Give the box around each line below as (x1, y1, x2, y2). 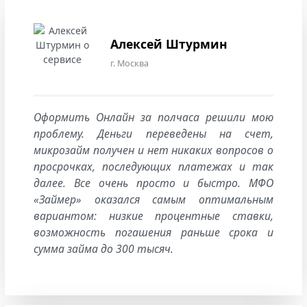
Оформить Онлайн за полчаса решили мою (34, 109, 273, 125)
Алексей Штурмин (110, 35, 228, 52)
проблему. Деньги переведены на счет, (34, 125, 273, 141)
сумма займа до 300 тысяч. (34, 241, 173, 256)
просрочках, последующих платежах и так (34, 158, 273, 174)
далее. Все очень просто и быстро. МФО (34, 175, 273, 191)
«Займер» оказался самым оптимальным (34, 191, 273, 207)
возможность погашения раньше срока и (34, 224, 273, 240)
